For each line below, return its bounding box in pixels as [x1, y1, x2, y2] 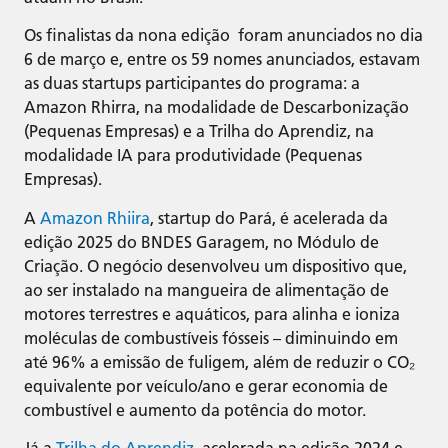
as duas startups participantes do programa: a [24, 74, 360, 94]
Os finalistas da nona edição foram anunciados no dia [24, 26, 423, 46]
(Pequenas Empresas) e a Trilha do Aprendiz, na [24, 122, 374, 142]
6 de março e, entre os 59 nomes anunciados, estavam [24, 50, 420, 70]
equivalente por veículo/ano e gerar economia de [24, 376, 388, 396]
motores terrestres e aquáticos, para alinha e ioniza [24, 304, 400, 324]
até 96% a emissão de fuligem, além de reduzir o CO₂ [24, 352, 415, 372]
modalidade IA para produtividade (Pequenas [24, 146, 362, 166]
